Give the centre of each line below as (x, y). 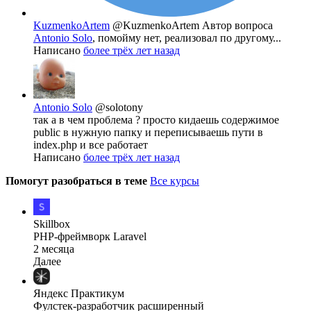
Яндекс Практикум (79, 294)
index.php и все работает (91, 145)
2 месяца (54, 249)
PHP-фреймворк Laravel (90, 237)
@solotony (119, 108)
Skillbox (52, 224)
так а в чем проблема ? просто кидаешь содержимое (156, 120)
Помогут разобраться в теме (78, 181)
